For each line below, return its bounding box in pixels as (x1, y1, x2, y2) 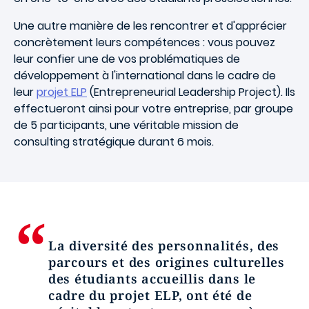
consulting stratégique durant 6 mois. (14, 133, 214, 150)
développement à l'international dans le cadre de (14, 67, 276, 83)
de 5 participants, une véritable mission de (14, 117, 239, 133)
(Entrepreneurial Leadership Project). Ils (87, 83, 295, 100)
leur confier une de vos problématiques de (14, 50, 240, 67)
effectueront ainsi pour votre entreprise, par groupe (14, 100, 293, 117)
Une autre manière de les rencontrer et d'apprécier (14, 17, 287, 34)
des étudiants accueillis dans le (48, 270, 257, 287)
